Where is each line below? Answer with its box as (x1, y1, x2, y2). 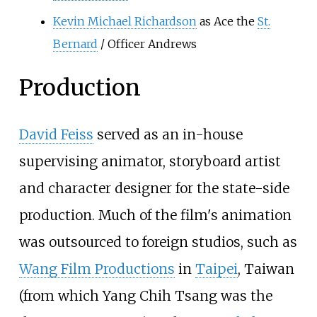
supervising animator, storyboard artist (18, 152, 281, 170)
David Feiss (18, 125, 93, 143)
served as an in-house (93, 125, 243, 143)
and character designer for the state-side (18, 179, 289, 197)
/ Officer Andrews (97, 36, 197, 51)
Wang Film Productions (18, 260, 175, 277)
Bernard (52, 36, 98, 51)
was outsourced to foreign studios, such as (18, 233, 297, 250)
